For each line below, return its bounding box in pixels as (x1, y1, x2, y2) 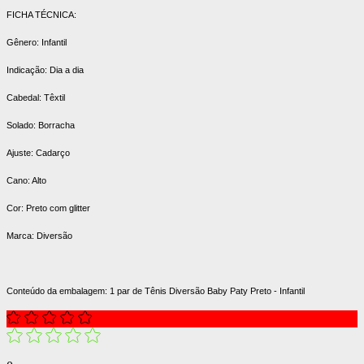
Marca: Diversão (6, 230, 72, 240)
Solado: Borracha (6, 119, 75, 130)
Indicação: (6, 64, 50, 75)
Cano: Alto (6, 175, 46, 185)
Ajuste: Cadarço (6, 147, 70, 158)
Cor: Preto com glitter (6, 202, 90, 213)
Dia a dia (50, 64, 84, 75)
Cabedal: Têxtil (6, 92, 65, 102)
